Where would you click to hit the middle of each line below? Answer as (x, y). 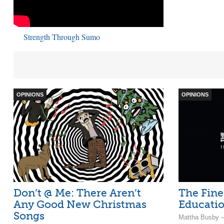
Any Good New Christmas (80, 204)
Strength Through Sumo (62, 36)
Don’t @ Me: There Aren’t (77, 193)
